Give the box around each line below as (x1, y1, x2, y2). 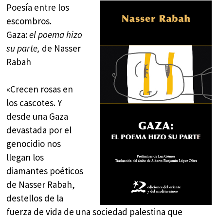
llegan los (6, 151, 44, 163)
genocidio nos (6, 138, 61, 150)
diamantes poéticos (6, 165, 84, 177)
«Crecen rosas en (6, 83, 73, 95)
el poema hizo (29, 28, 83, 40)
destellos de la (6, 192, 64, 204)
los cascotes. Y (6, 97, 62, 109)
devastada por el (6, 124, 72, 136)
